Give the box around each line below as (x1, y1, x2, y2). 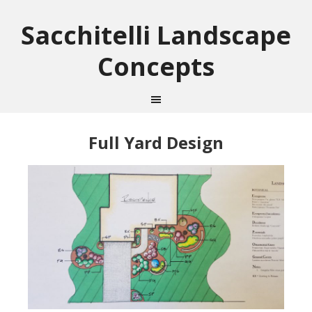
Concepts (97, 49, 214, 84)
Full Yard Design (88, 131, 224, 154)
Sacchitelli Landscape (21, 18, 291, 52)
